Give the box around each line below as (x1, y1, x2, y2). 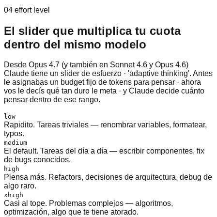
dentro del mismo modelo (4, 37, 146, 51)
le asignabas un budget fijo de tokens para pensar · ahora (4, 78, 201, 87)
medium (4, 139, 27, 147)
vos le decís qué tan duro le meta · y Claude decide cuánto (4, 87, 204, 95)
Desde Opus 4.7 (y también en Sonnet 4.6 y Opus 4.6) (4, 61, 188, 69)
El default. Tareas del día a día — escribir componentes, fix (4, 147, 204, 155)
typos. (4, 129, 24, 138)
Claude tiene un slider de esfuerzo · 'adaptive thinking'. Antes (4, 69, 213, 78)
